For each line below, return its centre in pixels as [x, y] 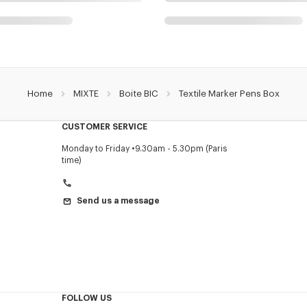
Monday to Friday [95, 149]
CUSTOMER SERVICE [104, 127]
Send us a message [118, 201]
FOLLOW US [86, 298]
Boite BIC [139, 94]
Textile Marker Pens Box [229, 94]
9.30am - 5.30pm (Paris [181, 149]
